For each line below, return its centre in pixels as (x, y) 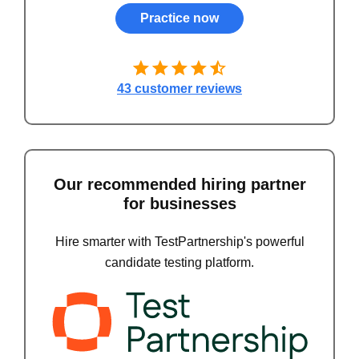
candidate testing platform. (179, 263)
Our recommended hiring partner (179, 185)
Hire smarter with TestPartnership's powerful (179, 242)
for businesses (179, 204)
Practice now (179, 18)
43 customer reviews (179, 89)
